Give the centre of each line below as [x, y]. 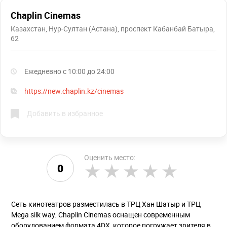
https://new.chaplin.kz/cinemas [74, 91]
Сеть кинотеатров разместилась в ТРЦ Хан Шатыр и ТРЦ [106, 204]
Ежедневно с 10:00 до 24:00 [69, 71]
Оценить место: [110, 158]
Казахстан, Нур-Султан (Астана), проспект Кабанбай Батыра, [113, 29]
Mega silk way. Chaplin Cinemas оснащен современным [101, 215]
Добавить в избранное [65, 113]
